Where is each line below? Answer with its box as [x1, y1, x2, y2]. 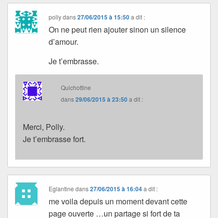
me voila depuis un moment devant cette [49, 196, 188, 207]
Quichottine [61, 83, 91, 92]
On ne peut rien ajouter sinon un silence [49, 24, 186, 36]
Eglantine [49, 184, 74, 193]
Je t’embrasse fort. [23, 133, 86, 145]
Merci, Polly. [23, 121, 65, 133]
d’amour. [49, 36, 79, 48]
